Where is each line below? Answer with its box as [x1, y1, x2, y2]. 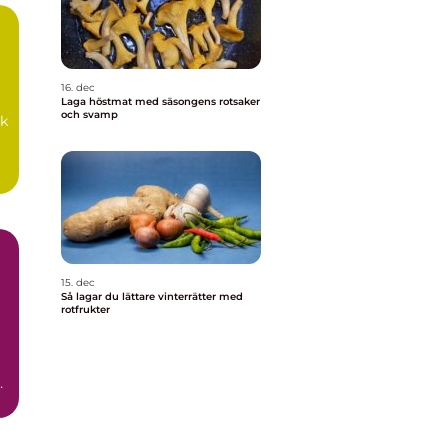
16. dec [61, 81, 95, 94]
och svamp [61, 108, 118, 121]
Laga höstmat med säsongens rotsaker [61, 95, 260, 108]
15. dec [61, 276, 95, 289]
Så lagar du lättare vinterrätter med [61, 290, 243, 303]
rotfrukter [61, 303, 110, 316]
